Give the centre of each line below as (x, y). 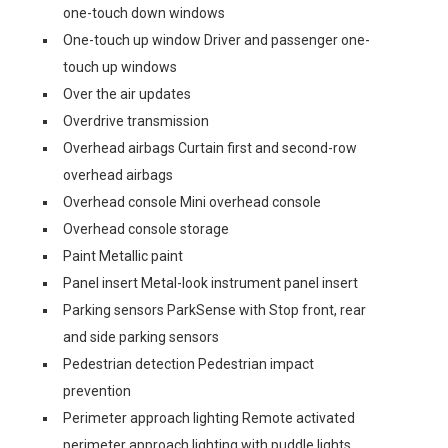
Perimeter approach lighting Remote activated (209, 418)
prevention (97, 391)
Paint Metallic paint (123, 256)
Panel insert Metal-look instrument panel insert (210, 283)
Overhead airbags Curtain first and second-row (210, 148)
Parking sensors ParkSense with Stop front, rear (214, 310)
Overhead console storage (146, 229)
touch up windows (120, 67)
